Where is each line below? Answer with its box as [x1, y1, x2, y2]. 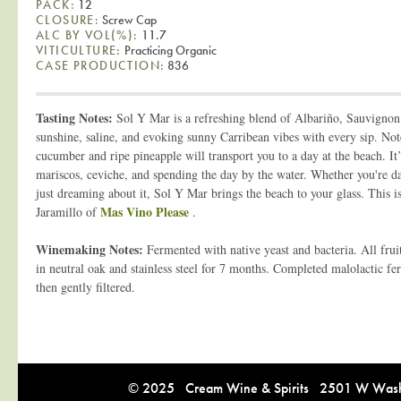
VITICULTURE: [36, 41, 122, 58]
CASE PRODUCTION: [36, 56, 166, 73]
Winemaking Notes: [36, 239, 147, 259]
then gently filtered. [36, 277, 135, 295]
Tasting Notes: [36, 107, 113, 127]
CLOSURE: [36, 11, 100, 28]
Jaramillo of [36, 202, 97, 220]
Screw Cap [99, 11, 158, 28]
